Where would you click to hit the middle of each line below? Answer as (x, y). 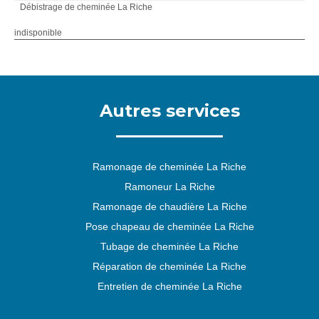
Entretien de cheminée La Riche (169, 286)
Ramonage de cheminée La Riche (169, 167)
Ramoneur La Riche (169, 187)
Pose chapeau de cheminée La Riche (169, 226)
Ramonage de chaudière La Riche (169, 206)
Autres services (169, 111)
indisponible (38, 33)
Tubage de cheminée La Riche (169, 246)
